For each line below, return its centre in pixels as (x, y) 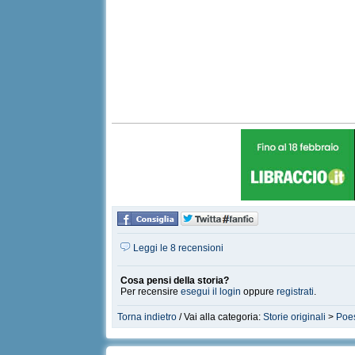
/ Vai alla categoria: (220, 317)
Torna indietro (147, 317)
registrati (296, 292)
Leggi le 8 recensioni (177, 248)
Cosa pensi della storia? (175, 281)
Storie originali (295, 317)
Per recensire (151, 292)
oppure (259, 292)
